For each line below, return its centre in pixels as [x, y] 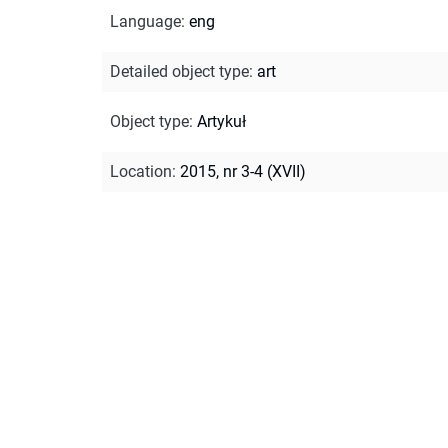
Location [141, 171]
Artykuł [221, 121]
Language [145, 21]
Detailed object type [179, 71]
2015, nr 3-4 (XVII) [243, 171]
